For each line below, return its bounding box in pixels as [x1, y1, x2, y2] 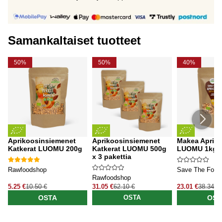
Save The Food [176, 166, 221, 173]
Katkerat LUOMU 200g [8, 144, 82, 153]
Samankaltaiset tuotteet [8, 33, 141, 47]
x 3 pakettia [92, 152, 132, 161]
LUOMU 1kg [176, 144, 217, 153]
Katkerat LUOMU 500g [92, 144, 167, 153]
